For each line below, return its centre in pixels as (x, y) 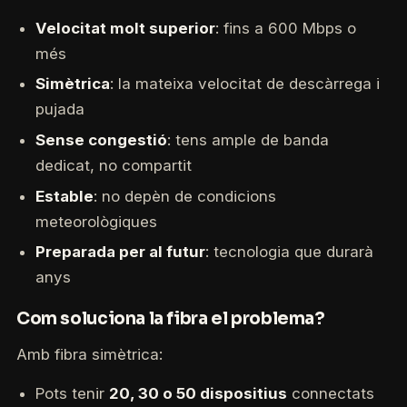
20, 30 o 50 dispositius (198, 393)
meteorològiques (96, 221)
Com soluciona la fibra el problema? (170, 319)
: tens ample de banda (248, 140)
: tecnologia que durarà (289, 252)
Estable (64, 196)
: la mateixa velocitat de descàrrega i (244, 84)
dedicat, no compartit (113, 166)
